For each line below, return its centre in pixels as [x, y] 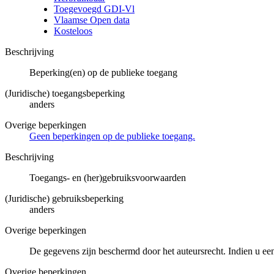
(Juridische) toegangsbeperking [65, 93]
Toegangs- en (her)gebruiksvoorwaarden [108, 177]
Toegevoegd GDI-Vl [94, 9]
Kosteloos [73, 31]
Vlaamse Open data [92, 20]
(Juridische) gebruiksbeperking [64, 198]
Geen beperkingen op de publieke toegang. [112, 136]
